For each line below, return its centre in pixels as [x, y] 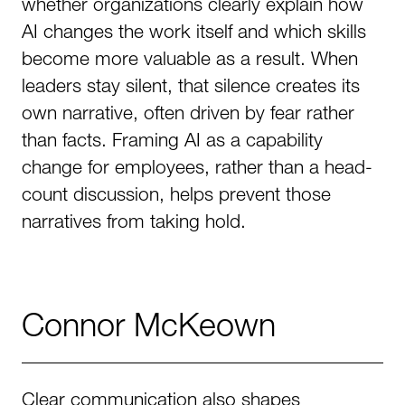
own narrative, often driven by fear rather [188, 112]
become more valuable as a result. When [190, 58]
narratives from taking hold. [134, 221]
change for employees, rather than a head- [197, 166]
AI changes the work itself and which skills [194, 31]
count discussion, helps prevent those [176, 193]
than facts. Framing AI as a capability [172, 139]
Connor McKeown [149, 324]
